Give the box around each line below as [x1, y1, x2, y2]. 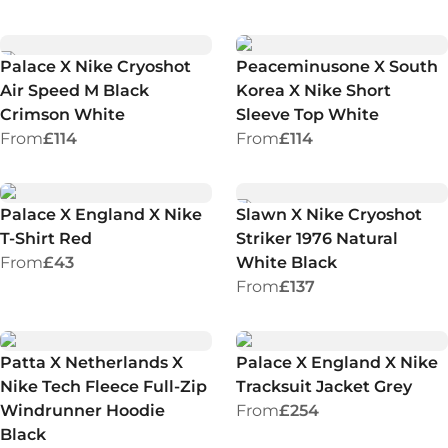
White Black [236, 253, 337, 272]
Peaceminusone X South [236, 57, 438, 76]
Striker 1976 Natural [236, 229, 398, 248]
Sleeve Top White [236, 105, 379, 124]
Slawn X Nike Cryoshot [236, 205, 422, 224]
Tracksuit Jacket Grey [236, 377, 412, 396]
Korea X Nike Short [236, 81, 391, 100]
